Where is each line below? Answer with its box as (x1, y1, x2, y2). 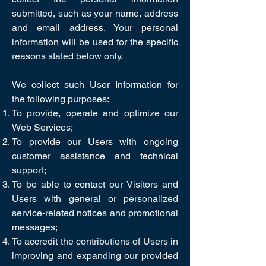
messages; (12, 221, 58, 233)
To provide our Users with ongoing (12, 136, 178, 147)
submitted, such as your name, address (12, 8, 178, 19)
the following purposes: (12, 93, 109, 104)
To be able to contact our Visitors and (12, 179, 178, 190)
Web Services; (12, 122, 73, 133)
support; (12, 164, 46, 176)
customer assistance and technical (12, 150, 178, 161)
